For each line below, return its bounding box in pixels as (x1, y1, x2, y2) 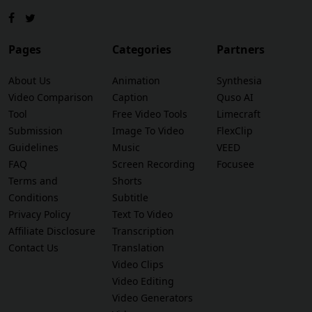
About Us (8, 74, 51, 88)
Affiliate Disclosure (8, 224, 95, 238)
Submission (8, 124, 63, 138)
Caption (112, 91, 149, 104)
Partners (216, 42, 265, 58)
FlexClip (216, 124, 253, 138)
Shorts (112, 174, 143, 188)
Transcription (112, 224, 175, 238)
